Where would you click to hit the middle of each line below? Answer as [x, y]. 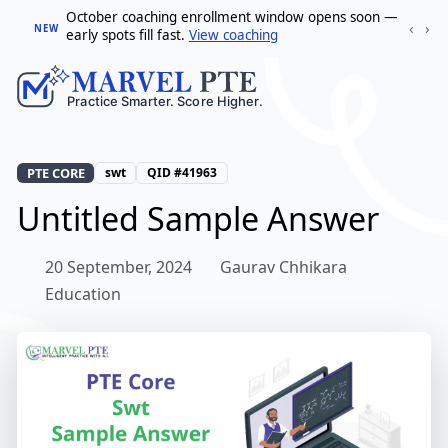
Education [83, 294]
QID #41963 [181, 173]
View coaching [233, 35]
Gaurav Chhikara [283, 267]
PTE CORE [55, 173]
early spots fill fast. [127, 35]
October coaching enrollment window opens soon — [231, 17]
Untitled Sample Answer [198, 219]
